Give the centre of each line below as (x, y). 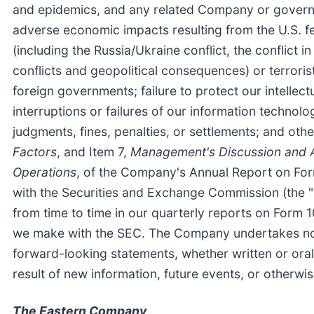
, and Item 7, (94, 151)
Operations (45, 172)
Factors (35, 151)
